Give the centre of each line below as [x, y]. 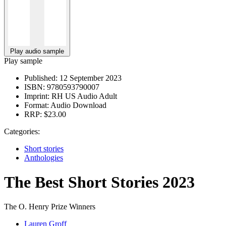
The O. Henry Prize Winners [50, 207]
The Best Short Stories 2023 [99, 182]
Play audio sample [37, 51]
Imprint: [37, 96]
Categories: [22, 131]
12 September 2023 [90, 78]
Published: [41, 78]
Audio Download [78, 105]
